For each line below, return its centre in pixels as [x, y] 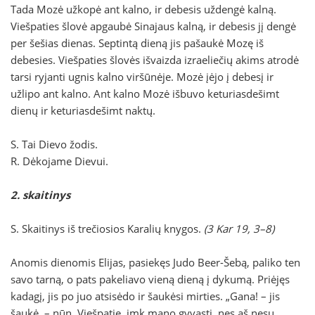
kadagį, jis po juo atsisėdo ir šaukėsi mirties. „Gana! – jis [145, 296]
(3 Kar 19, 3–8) [239, 229]
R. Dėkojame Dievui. [59, 161]
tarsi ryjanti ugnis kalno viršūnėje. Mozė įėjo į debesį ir [142, 77]
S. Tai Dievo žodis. [54, 144]
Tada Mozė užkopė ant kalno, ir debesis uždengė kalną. [143, 9]
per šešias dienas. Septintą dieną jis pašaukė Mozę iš [137, 43]
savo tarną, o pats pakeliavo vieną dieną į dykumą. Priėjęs [150, 279]
